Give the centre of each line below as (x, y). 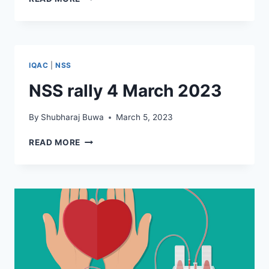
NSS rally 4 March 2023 (125, 90)
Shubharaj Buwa (73, 117)
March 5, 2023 (145, 117)
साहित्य (91, 59)
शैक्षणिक (93, 46)
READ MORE (55, 143)
